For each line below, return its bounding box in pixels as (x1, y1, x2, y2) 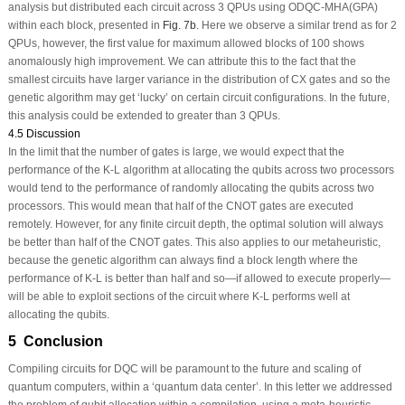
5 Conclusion (7, 334, 103, 349)
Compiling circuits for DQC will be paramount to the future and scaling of (7, 363, 361, 375)
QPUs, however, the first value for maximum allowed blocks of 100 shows (7, 37, 364, 50)
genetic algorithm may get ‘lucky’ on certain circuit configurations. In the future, (7, 91, 390, 104)
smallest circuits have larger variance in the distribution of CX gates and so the (7, 73, 391, 86)
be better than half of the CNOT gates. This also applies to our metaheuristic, (7, 236, 381, 249)
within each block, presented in (7, 19, 163, 32)
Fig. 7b (162, 19, 196, 32)
